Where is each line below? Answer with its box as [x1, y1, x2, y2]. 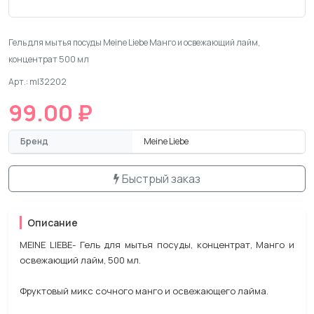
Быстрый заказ [122, 171, 200, 186]
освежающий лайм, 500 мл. [20, 254, 141, 266]
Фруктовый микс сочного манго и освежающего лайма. [20, 285, 268, 297]
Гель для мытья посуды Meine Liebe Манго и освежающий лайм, [8, 36, 260, 48]
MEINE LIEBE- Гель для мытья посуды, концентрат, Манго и [20, 238, 294, 251]
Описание [27, 216, 78, 229]
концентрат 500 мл [8, 53, 89, 65]
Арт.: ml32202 [8, 76, 67, 88]
